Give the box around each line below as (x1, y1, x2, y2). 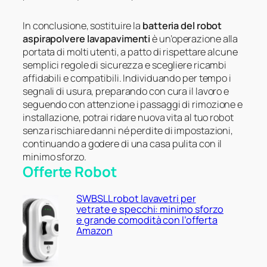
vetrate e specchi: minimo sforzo (76, 203, 223, 216)
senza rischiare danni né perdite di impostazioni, (23, 123, 234, 137)
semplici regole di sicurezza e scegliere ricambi (23, 58, 227, 72)
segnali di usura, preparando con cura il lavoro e (23, 84, 229, 98)
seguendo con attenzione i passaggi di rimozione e (23, 97, 243, 111)
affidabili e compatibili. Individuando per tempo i (23, 71, 231, 85)
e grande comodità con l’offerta (76, 213, 218, 227)
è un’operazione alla (150, 32, 238, 45)
